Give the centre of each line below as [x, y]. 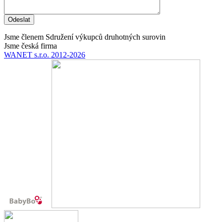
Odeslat [19, 19]
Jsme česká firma [30, 46]
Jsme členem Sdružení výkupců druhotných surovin [85, 37]
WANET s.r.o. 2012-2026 [45, 55]
